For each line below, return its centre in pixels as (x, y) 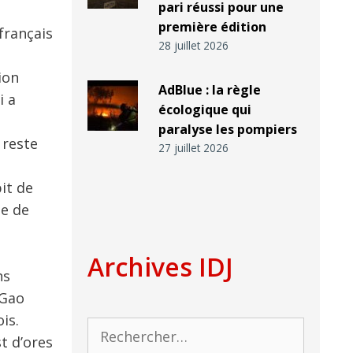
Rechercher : (124, 328)
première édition (212, 27)
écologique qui (204, 110)
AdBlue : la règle (209, 90)
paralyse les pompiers (227, 130)
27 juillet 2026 (193, 148)
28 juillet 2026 (193, 46)
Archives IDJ (160, 267)
